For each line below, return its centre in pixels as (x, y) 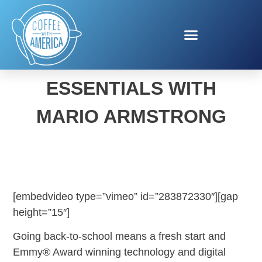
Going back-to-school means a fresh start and (120, 237)
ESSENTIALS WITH (131, 88)
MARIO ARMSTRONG (131, 116)
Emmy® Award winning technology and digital (120, 252)
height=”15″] (42, 212)
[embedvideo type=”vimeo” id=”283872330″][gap (126, 196)
